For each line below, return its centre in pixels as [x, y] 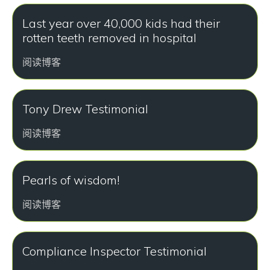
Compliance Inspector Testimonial [115, 251]
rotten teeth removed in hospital [109, 38]
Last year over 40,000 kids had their [121, 23]
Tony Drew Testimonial [85, 109]
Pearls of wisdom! [71, 180]
